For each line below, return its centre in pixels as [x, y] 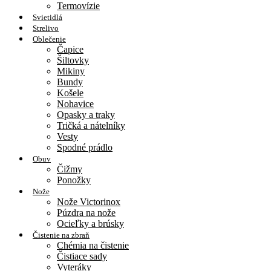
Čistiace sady [82, 256]
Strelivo [46, 28]
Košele [70, 93]
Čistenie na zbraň [61, 235]
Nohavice [75, 103]
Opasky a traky [86, 114]
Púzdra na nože [86, 212]
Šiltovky [73, 60]
